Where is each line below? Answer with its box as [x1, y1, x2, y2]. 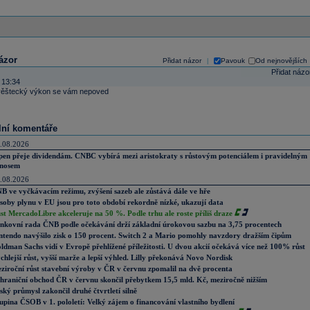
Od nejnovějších [255, 57, 307, 64]
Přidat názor [162, 57, 201, 64]
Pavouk [220, 57, 245, 64]
